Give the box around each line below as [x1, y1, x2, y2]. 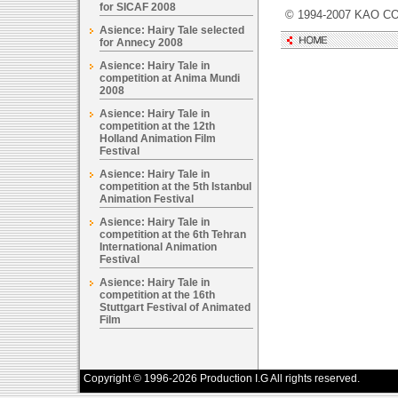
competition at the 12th [99, 120, 215, 132]
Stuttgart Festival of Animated [99, 301, 251, 314]
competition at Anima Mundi [99, 72, 240, 84]
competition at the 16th [99, 289, 215, 301]
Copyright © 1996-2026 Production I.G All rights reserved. [84, 372, 360, 385]
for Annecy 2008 [99, 36, 183, 49]
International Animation [99, 241, 217, 253]
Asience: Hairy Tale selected [99, 24, 244, 36]
